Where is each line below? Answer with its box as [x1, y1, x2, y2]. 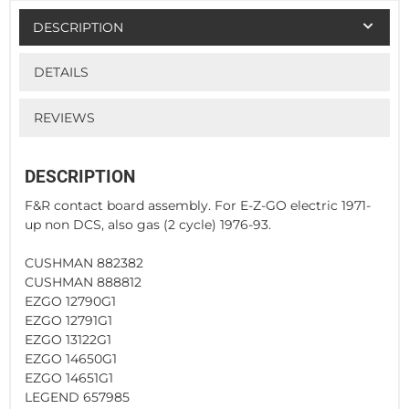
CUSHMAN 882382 [25, 254, 143, 271]
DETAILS [33, 64, 89, 81]
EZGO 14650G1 [25, 350, 117, 367]
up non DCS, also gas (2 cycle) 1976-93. [25, 215, 271, 233]
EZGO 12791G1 [25, 311, 112, 329]
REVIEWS [33, 110, 95, 127]
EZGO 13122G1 [25, 330, 111, 348]
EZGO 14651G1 [25, 369, 113, 386]
